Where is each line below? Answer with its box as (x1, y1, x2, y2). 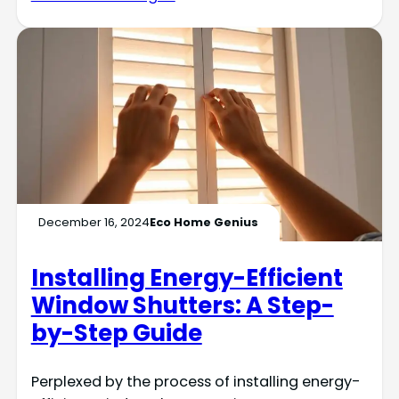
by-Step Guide (30, 316, 202, 349)
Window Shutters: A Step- (30, 289, 334, 322)
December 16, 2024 (37, 214, 150, 232)
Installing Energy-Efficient (30, 261, 343, 294)
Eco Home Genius (149, 214, 258, 232)
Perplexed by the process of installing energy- (30, 370, 361, 392)
